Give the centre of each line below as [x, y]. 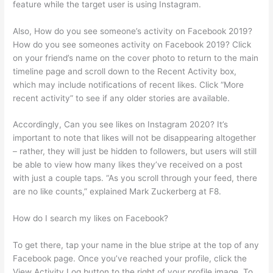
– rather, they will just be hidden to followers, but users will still [135, 151]
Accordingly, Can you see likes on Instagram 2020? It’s [121, 125]
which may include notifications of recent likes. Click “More [129, 84]
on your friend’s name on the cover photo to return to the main [136, 58]
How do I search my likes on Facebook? [91, 218]
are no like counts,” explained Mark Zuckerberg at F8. [117, 192]
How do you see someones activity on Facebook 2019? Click [132, 44]
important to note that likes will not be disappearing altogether [135, 138]
